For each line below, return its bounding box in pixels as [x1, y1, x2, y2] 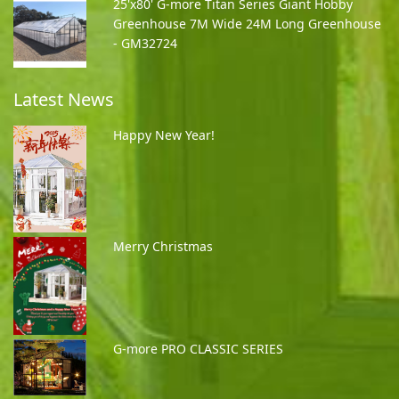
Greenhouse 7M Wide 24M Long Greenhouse [113, 14, 381, 32]
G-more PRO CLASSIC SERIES [113, 339, 283, 357]
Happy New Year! [113, 126, 215, 143]
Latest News [13, 86, 114, 111]
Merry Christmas [113, 238, 213, 256]
